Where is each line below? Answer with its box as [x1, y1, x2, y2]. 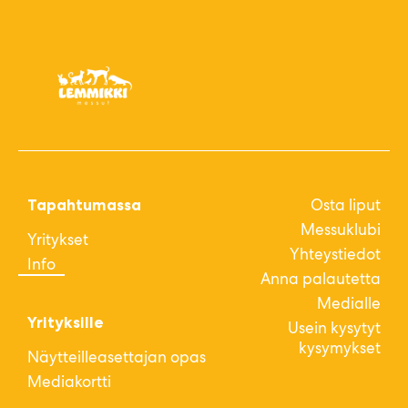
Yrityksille [27, 313, 104, 332]
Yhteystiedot [290, 244, 381, 265]
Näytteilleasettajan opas [27, 347, 206, 368]
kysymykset [299, 338, 381, 359]
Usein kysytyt [288, 318, 381, 339]
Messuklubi [301, 219, 381, 240]
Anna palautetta [260, 269, 381, 290]
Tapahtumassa [27, 196, 141, 215]
